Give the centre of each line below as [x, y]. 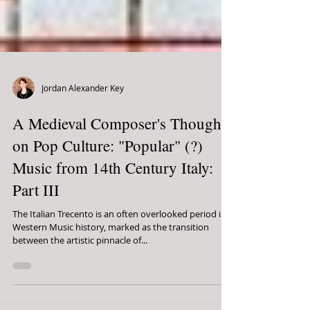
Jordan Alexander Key [83, 122]
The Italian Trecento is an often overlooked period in [119, 248]
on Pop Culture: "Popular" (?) [108, 180]
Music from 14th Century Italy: [113, 202]
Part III [36, 224]
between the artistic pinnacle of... [80, 275]
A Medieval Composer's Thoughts [122, 158]
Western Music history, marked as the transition [111, 262]
